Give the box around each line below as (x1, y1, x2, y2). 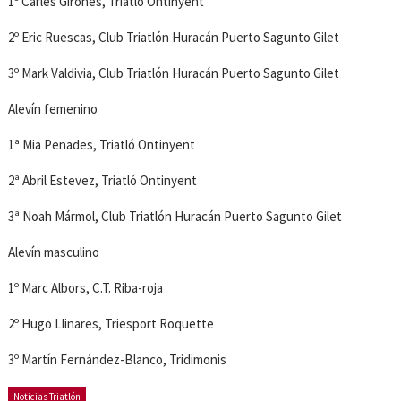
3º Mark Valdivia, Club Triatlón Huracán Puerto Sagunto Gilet (8, 64, 340, 81)
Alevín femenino (8, 99, 98, 117)
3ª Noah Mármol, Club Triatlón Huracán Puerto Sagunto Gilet (8, 207, 343, 225)
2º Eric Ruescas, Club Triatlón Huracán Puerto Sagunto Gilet (8, 28, 340, 46)
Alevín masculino (8, 243, 100, 260)
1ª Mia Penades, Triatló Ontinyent (8, 135, 196, 153)
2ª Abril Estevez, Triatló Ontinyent (8, 171, 198, 189)
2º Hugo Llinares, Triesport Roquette (8, 314, 215, 332)
